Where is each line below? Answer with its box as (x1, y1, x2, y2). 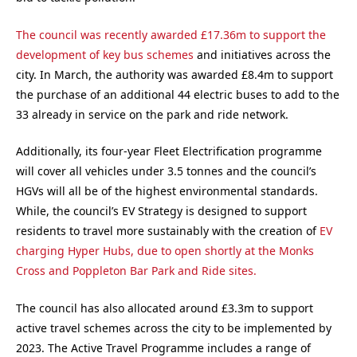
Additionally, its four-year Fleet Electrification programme (16, 143, 322, 159)
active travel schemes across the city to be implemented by (16, 320, 331, 335)
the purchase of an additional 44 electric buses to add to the (16, 86, 339, 102)
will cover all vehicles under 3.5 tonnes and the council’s (16, 163, 316, 179)
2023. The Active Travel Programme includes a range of (16, 339, 311, 355)
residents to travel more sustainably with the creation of (16, 223, 320, 239)
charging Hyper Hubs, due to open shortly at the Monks (16, 243, 314, 259)
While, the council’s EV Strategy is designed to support (16, 203, 307, 219)
